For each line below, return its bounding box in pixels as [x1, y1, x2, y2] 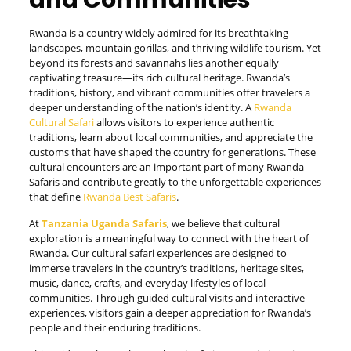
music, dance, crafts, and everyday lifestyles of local [28, 276, 266, 290]
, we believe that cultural [166, 216, 280, 230]
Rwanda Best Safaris [82, 190, 176, 204]
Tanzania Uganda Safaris [41, 216, 167, 230]
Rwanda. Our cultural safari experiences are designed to [28, 246, 287, 260]
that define [28, 190, 83, 204]
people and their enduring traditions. [28, 320, 201, 335]
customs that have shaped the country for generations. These [28, 145, 316, 159]
